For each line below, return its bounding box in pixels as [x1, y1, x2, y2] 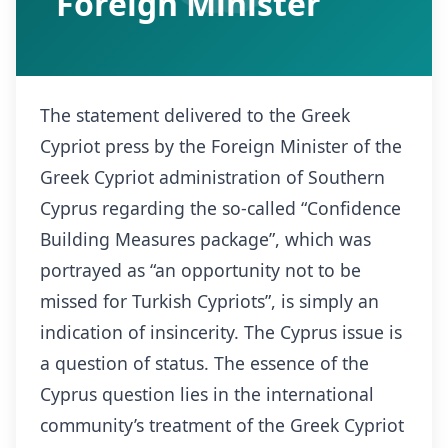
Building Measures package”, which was [40, 227, 371, 251]
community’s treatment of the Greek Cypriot [40, 413, 404, 437]
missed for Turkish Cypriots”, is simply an [40, 289, 379, 313]
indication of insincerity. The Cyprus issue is [40, 320, 402, 344]
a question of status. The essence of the [40, 351, 369, 375]
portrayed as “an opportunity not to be [40, 258, 361, 282]
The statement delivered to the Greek [40, 103, 350, 127]
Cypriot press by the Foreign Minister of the [40, 134, 402, 158]
